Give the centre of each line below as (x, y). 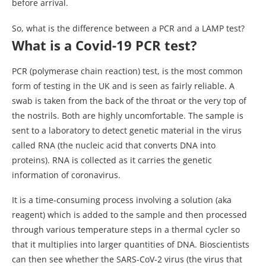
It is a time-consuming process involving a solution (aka (122, 200)
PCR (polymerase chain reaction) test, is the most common (127, 71)
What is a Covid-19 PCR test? (104, 45)
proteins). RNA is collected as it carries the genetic (112, 160)
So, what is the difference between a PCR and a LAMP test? (128, 28)
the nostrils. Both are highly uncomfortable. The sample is (128, 116)
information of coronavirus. (66, 175)
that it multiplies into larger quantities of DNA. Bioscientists (131, 245)
